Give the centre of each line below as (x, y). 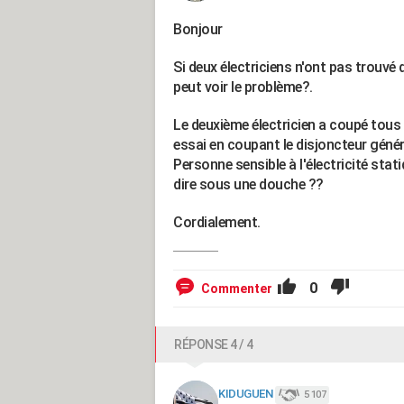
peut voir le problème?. (243, 87)
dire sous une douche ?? (250, 184)
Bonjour (199, 29)
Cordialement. (217, 222)
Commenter (237, 289)
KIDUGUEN (245, 394)
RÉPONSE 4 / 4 (214, 344)
